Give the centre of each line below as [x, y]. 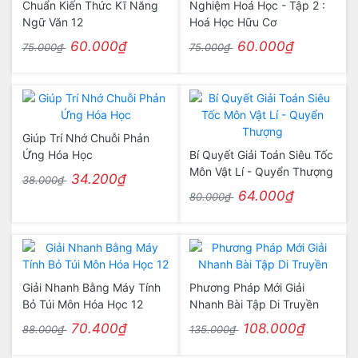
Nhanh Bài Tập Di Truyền [254, 304]
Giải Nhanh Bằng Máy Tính [91, 287]
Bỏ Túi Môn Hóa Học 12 [82, 304]
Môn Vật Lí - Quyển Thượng [261, 171]
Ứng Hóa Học [57, 155]
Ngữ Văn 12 [52, 22]
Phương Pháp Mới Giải [247, 287]
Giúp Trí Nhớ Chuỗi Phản [86, 138]
